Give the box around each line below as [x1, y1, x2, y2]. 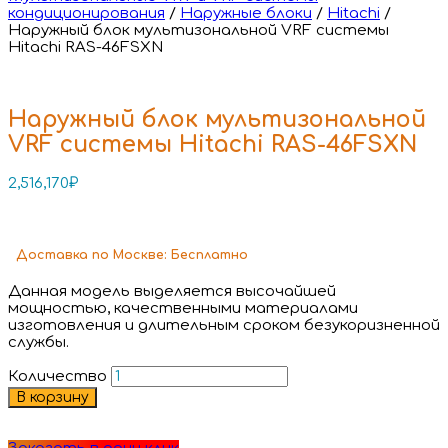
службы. [8, 333, 69, 351]
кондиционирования [8, 5, 165, 22]
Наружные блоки [180, 5, 312, 22]
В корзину [16, 389, 89, 405]
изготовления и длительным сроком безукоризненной [8, 316, 440, 334]
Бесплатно [171, 247, 248, 262]
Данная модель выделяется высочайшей [8, 282, 336, 300]
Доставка [8, 247, 92, 262]
